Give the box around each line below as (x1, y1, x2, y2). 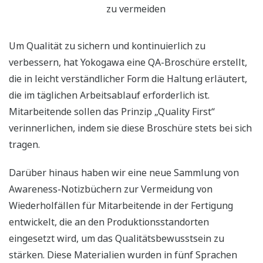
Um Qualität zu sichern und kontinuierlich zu (9, 39, 205, 53)
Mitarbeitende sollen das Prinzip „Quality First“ (9, 105, 215, 119)
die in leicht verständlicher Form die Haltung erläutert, (9, 72, 247, 86)
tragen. (9, 138, 40, 151)
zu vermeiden (106, 2, 166, 16)
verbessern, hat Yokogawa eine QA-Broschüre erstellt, (9, 56, 247, 69)
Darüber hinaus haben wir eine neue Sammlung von (9, 166, 239, 180)
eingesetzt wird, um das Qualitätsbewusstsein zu (9, 232, 224, 245)
